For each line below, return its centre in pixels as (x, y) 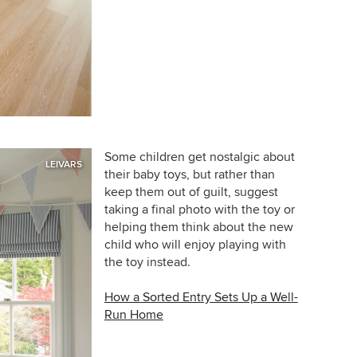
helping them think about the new (198, 227)
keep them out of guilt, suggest (191, 192)
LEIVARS (63, 164)
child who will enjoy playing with (195, 244)
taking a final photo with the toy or (199, 209)
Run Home (133, 314)
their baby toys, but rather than (189, 174)
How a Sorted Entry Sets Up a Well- (201, 297)
